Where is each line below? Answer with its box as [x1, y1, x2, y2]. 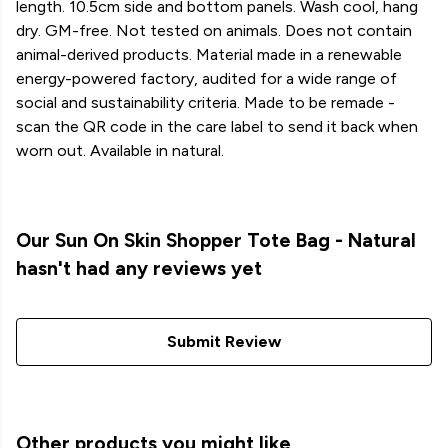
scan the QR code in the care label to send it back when [16, 117, 418, 137]
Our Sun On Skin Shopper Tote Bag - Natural [16, 229, 416, 253]
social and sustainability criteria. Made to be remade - [16, 93, 395, 113]
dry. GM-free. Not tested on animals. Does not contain [16, 21, 412, 41]
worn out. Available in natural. [16, 141, 224, 161]
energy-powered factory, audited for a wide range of [16, 69, 397, 89]
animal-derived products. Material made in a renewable [16, 45, 402, 65]
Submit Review [167, 332, 281, 352]
